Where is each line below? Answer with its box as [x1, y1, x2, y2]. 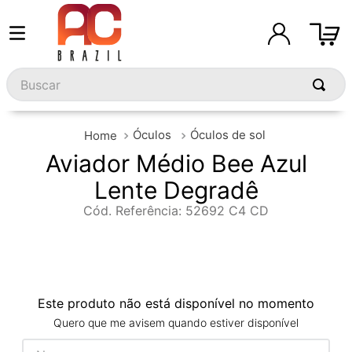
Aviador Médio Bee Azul [45, 149, 307, 178]
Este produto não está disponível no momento [38, 295, 314, 312]
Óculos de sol [189, 127, 266, 142]
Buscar [5, 66, 46, 82]
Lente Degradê [93, 176, 258, 205]
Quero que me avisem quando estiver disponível [53, 316, 299, 330]
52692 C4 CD [185, 203, 269, 219]
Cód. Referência [83, 203, 178, 219]
